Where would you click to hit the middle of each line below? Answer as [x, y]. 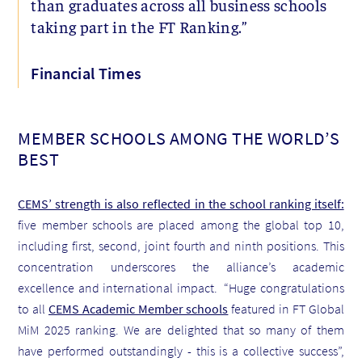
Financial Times [86, 73]
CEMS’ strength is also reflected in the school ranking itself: [181, 203]
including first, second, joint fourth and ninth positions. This [181, 245]
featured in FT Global [286, 308]
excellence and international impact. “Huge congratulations [181, 287]
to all [33, 308]
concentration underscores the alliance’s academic [181, 266]
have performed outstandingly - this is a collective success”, [181, 350]
